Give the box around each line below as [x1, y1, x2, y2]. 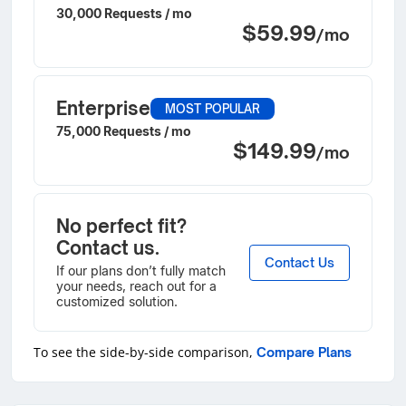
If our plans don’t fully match [56, 263, 226, 278]
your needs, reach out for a [56, 278, 217, 294]
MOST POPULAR [165, 101, 260, 116]
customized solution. [56, 294, 178, 309]
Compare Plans [256, 344, 352, 360]
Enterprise [56, 97, 150, 120]
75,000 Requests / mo [56, 123, 191, 139]
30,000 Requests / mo [56, 5, 192, 21]
